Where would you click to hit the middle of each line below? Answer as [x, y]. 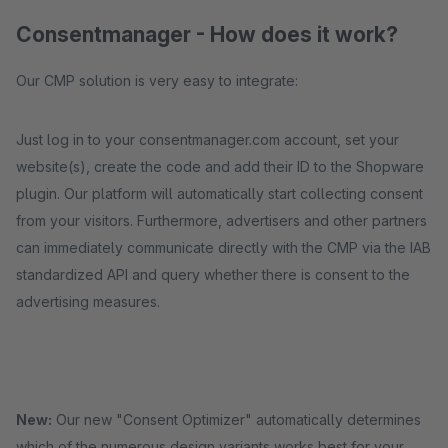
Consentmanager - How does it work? [207, 34]
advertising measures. [88, 301]
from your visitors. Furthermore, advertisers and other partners [221, 220]
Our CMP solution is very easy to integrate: [159, 80]
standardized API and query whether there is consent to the [213, 274]
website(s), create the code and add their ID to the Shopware [220, 166]
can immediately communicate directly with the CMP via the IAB [223, 247]
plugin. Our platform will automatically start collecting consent [219, 193]
